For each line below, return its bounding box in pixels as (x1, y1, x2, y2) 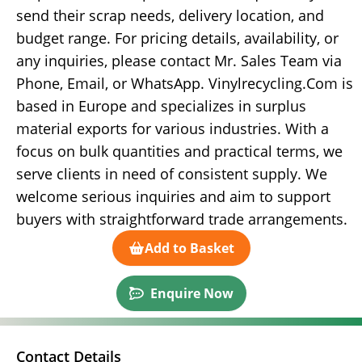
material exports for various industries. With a (16, 119, 329, 139)
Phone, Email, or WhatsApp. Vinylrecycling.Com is (16, 74, 353, 94)
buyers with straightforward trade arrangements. (16, 209, 347, 229)
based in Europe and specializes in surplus (16, 96, 306, 116)
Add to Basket (144, 239, 234, 258)
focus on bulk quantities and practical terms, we (16, 141, 343, 162)
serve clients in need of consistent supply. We (16, 164, 327, 184)
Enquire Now (149, 284, 234, 303)
